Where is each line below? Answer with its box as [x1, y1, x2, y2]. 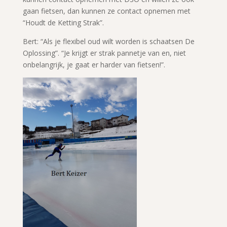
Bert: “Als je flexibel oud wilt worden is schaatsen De [22, 36, 195, 46]
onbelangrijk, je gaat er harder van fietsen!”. [22, 59, 165, 69]
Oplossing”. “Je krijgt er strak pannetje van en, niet [22, 48, 186, 58]
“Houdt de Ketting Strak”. [22, 17, 104, 27]
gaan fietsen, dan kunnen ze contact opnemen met [22, 6, 191, 16]
